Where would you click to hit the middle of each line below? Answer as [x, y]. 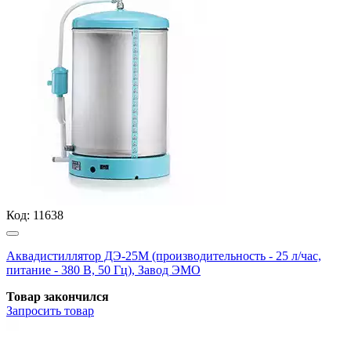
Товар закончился [58, 296]
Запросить [34, 310]
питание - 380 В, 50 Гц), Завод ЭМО [103, 270]
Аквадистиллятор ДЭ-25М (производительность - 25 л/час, [164, 255]
